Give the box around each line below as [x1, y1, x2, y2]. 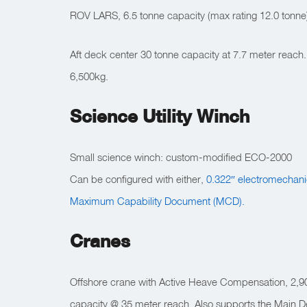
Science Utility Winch [70, 106, 249, 127]
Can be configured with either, [70, 173, 206, 185]
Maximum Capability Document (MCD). [70, 195, 245, 207]
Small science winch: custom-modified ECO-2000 [70, 151, 292, 163]
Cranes [70, 230, 130, 251]
